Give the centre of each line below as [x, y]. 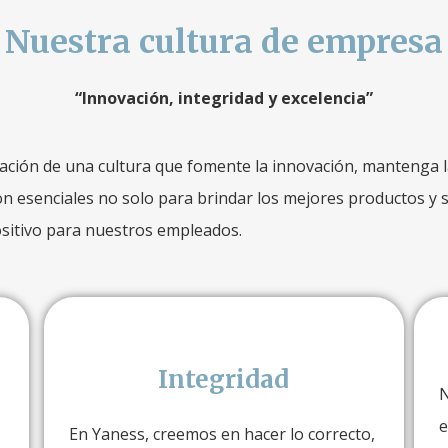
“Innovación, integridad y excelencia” [224, 98]
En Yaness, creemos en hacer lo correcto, [221, 434]
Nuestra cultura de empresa [224, 42]
